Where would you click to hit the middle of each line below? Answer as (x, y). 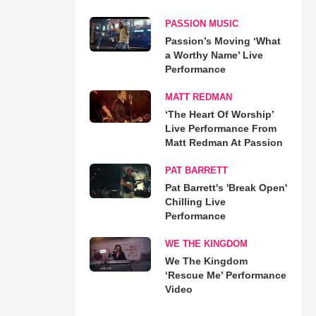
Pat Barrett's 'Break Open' (226, 187)
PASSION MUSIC (201, 23)
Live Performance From (220, 128)
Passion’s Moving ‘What (223, 41)
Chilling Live (195, 201)
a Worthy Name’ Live (214, 55)
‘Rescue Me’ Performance (225, 275)
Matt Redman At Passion (224, 142)
